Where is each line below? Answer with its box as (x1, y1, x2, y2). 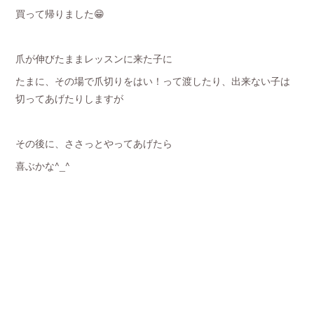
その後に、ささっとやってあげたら (15, 135, 173, 150)
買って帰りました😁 (15, 6, 105, 20)
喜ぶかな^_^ (15, 158, 71, 172)
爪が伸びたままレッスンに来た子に (15, 50, 173, 65)
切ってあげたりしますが (15, 90, 124, 105)
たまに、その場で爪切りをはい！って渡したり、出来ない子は (15, 73, 291, 88)
